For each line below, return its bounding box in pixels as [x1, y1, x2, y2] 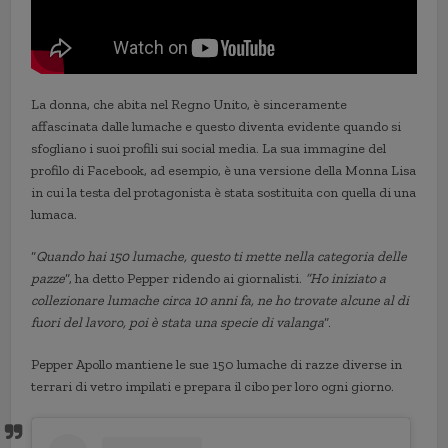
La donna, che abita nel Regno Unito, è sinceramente [31, 95, 348, 113]
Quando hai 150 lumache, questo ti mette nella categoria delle [36, 247, 408, 265]
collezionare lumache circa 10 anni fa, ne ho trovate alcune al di [31, 291, 410, 309]
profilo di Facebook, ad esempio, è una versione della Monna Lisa [31, 161, 417, 179]
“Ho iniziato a [305, 269, 387, 287]
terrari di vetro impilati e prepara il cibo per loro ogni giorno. [31, 377, 395, 395]
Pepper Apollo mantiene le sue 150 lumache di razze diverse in [31, 355, 403, 373]
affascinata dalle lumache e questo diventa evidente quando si [31, 117, 402, 135]
